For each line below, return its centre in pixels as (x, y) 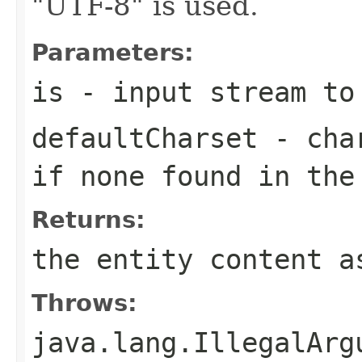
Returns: (88, 219)
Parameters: (113, 52)
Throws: (84, 303)
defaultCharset (145, 138)
